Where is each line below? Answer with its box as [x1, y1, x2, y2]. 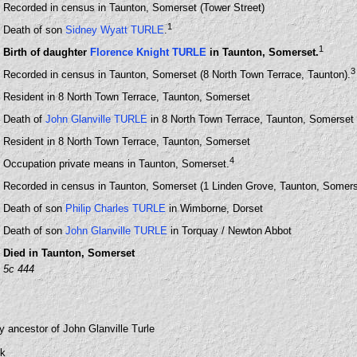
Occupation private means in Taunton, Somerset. [3, 158, 229, 171]
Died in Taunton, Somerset [3, 247, 135, 259]
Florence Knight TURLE [90, 46, 206, 59]
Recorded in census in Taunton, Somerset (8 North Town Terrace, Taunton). [3, 69, 351, 81]
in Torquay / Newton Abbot [167, 225, 292, 237]
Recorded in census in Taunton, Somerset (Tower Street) [3, 2, 265, 14]
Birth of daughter [3, 46, 90, 59]
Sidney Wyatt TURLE [65, 24, 164, 37]
